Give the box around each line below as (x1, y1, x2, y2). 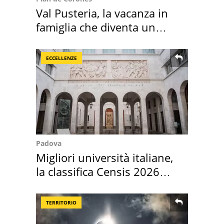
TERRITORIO (46, 198, 76, 206)
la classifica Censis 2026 (36, 163, 159, 179)
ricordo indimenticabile (36, 33, 154, 48)
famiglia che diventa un (36, 19, 155, 34)
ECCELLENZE (46, 54, 77, 61)
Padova (36, 138, 61, 148)
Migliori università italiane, (36, 149, 173, 165)
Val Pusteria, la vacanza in (36, 5, 168, 20)
